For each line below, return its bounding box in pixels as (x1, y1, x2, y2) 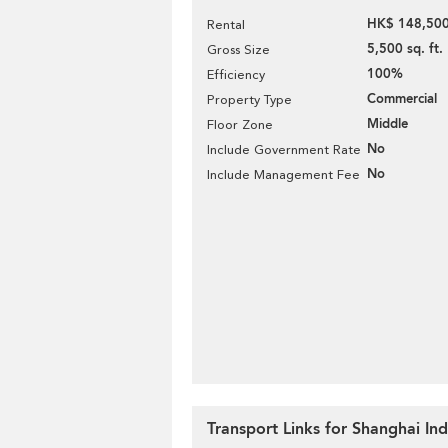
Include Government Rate (207, 142, 361, 157)
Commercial (367, 90, 437, 108)
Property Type (207, 92, 292, 107)
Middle (367, 115, 408, 133)
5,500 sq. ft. (367, 40, 443, 58)
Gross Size (207, 42, 270, 57)
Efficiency (207, 67, 265, 82)
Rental (207, 17, 245, 32)
